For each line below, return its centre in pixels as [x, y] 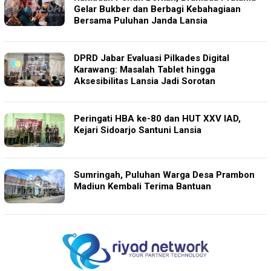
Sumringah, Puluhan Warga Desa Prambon [164, 175]
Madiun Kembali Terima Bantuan [142, 186]
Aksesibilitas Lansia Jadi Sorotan [145, 81]
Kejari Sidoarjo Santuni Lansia [138, 130]
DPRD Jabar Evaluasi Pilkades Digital [152, 58]
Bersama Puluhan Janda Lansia [141, 20]
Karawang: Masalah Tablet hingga [145, 69]
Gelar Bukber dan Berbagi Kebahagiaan [157, 9]
